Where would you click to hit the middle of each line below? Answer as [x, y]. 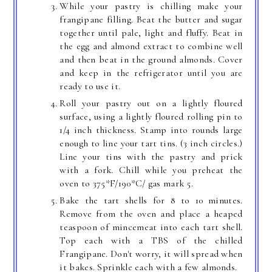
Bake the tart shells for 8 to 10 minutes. [151, 200]
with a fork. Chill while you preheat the [151, 170]
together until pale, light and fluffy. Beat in [151, 32]
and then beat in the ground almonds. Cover [151, 59]
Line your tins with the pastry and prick [151, 156]
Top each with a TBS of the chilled [151, 240]
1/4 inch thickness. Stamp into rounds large [151, 130]
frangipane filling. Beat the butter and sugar [151, 19]
